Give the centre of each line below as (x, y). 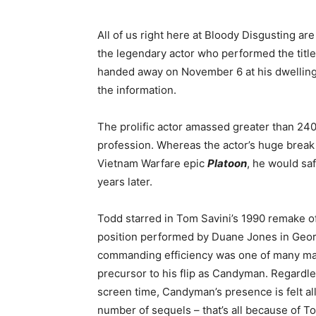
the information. (137, 90)
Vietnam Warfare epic (152, 163)
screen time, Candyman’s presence (186, 291)
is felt (289, 291)
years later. (125, 181)
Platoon (227, 163)
